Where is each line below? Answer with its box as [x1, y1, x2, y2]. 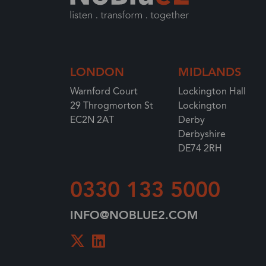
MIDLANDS [178, 63, 241, 82]
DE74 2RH [178, 141, 222, 156]
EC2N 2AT [70, 113, 114, 127]
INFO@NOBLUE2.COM [70, 206, 198, 225]
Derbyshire [178, 127, 226, 141]
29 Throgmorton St [70, 99, 153, 113]
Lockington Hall [178, 84, 246, 99]
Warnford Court [70, 84, 138, 99]
